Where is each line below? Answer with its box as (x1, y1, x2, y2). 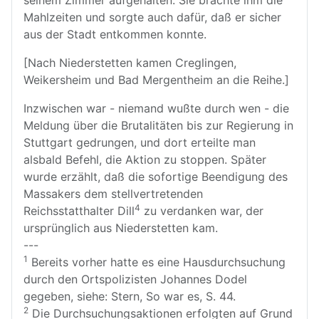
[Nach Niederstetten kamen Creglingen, (23, 56, 236, 70)
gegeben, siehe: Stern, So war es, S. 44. (23, 289, 236, 303)
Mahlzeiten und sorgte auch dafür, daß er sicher (23, 10, 281, 24)
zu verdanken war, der (140, 204, 263, 218)
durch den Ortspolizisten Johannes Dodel (23, 272, 247, 286)
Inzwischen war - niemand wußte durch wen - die (23, 101, 289, 115)
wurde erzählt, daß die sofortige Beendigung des (23, 169, 288, 184)
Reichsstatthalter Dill (23, 204, 135, 218)
